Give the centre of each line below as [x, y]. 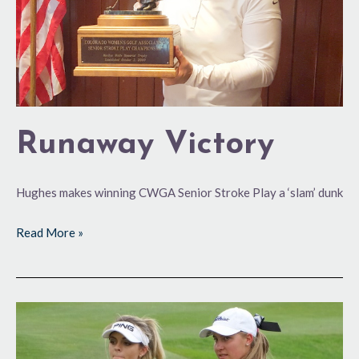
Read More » [50, 232]
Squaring [39, 311]
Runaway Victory [145, 145]
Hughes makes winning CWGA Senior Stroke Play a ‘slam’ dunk [179, 193]
